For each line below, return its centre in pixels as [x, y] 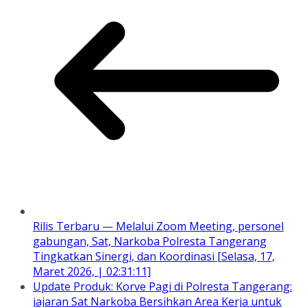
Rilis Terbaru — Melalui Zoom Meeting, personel [158, 226]
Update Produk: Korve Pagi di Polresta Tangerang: [162, 287]
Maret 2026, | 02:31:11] [92, 272]
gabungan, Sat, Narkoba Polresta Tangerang [150, 242]
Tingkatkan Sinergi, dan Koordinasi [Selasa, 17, [154, 257]
